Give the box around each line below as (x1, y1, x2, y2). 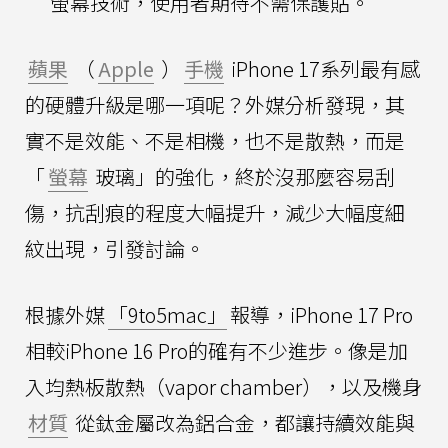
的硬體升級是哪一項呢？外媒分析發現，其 (25, 90, 405, 119)
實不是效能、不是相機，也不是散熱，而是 (25, 126, 405, 155)
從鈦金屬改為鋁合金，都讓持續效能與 (71, 408, 415, 437)
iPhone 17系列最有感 (227, 54, 420, 83)
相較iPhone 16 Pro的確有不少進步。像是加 (25, 336, 408, 365)
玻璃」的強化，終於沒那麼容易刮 (91, 162, 395, 191)
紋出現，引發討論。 (25, 234, 205, 263)
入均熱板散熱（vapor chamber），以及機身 (25, 372, 422, 401)
